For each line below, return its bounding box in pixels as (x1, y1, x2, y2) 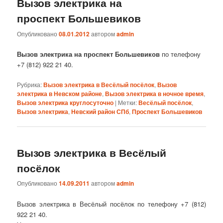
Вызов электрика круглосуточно (17, 98, 114, 107)
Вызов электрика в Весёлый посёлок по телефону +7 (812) (17, 199, 206, 209)
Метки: (118, 98, 137, 107)
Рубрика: (17, 80, 42, 89)
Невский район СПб (71, 107, 129, 116)
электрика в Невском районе (17, 89, 103, 98)
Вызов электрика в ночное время (105, 89, 204, 98)
